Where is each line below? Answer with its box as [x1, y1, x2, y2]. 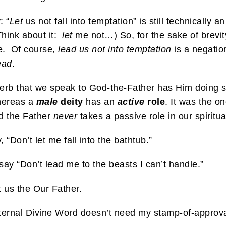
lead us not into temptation [58, 44, 172, 55]
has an [83, 97, 115, 107]
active [117, 97, 145, 107]
